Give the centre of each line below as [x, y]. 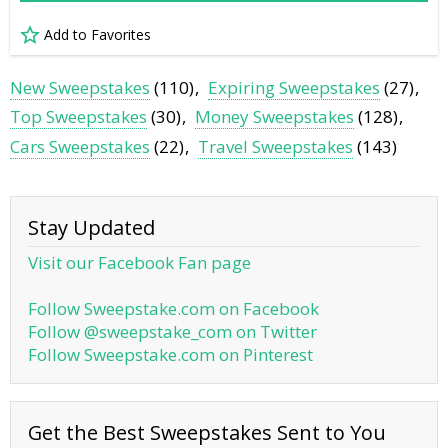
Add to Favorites [97, 35]
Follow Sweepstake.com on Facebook [173, 309]
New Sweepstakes [80, 87]
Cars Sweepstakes [80, 147]
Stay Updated [91, 227]
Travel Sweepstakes [276, 147]
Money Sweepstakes [275, 117]
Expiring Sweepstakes [294, 87]
